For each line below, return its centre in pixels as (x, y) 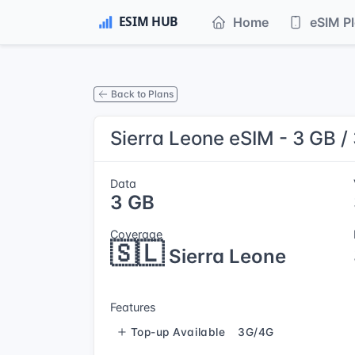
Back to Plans (142, 94)
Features (133, 307)
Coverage (136, 234)
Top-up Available (178, 332)
